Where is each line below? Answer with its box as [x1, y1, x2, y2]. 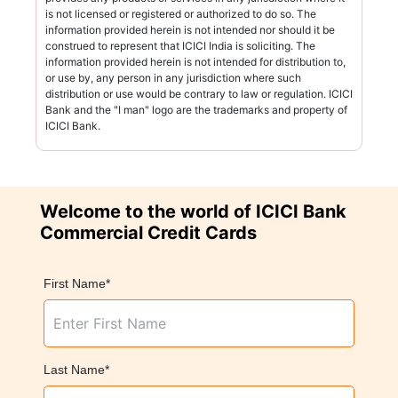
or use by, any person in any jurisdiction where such [45, 70, 301, 84]
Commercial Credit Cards [39, 221, 257, 243]
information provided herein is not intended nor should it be [45, 22, 335, 36]
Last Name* [43, 362, 109, 377]
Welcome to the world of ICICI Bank [39, 200, 346, 222]
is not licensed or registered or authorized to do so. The [45, 6, 316, 20]
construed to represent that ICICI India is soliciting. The [45, 38, 315, 52]
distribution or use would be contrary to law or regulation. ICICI [45, 86, 353, 100]
